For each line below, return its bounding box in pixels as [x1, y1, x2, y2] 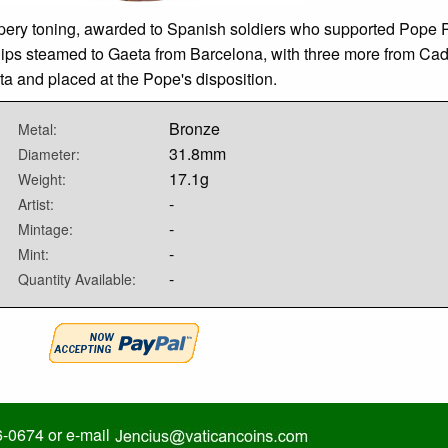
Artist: [18, 194, 54, 215]
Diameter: [18, 144, 80, 165]
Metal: [18, 119, 57, 140]
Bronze [169, 117, 221, 141]
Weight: [18, 169, 66, 190]
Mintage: [18, 219, 73, 240]
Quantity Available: [18, 269, 136, 290]
